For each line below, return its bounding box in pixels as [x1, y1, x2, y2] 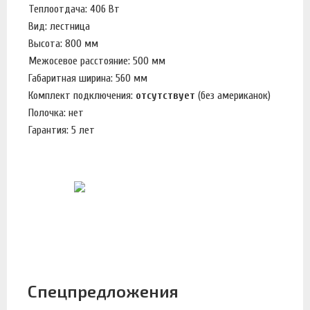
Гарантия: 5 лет [28, 124, 95, 137]
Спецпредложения [28, 281, 179, 302]
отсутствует [136, 89, 195, 102]
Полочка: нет [28, 107, 84, 120]
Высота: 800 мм [28, 37, 98, 51]
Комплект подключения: [28, 89, 136, 102]
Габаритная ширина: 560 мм [28, 72, 147, 85]
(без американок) [195, 89, 271, 102]
